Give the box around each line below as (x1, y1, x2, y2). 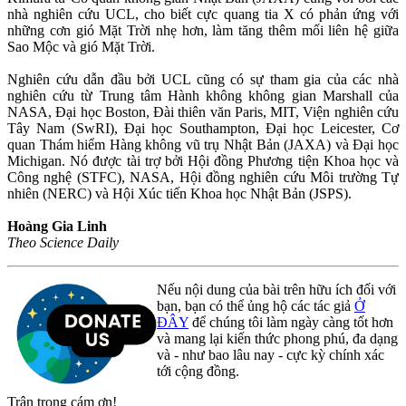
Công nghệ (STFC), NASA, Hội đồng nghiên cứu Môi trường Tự (7, 169, 399, 185)
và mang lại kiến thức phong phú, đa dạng (157, 330, 398, 346)
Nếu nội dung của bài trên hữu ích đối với (157, 281, 396, 297)
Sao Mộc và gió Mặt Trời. (7, 38, 155, 54)
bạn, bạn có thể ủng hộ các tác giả (157, 297, 354, 314)
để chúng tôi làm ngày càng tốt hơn (188, 314, 393, 330)
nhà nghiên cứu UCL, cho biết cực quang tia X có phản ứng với (7, 5, 399, 22)
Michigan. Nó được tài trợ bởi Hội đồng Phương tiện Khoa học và (7, 152, 399, 169)
